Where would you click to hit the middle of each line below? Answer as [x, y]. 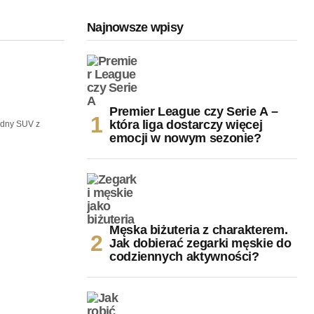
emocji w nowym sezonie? [185, 138]
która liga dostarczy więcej [186, 124]
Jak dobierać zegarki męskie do [200, 243]
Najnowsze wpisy [135, 27]
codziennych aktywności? [186, 256]
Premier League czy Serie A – [194, 111]
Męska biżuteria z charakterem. [199, 230]
